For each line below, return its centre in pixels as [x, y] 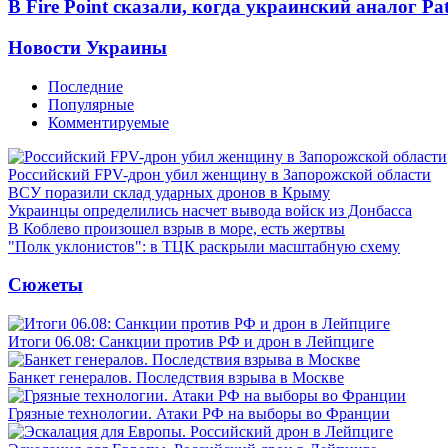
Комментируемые [108, 122]
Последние [85, 86]
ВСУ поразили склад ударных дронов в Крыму [169, 192]
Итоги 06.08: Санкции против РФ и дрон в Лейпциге [191, 341]
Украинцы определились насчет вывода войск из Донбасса [210, 210]
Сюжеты [45, 285]
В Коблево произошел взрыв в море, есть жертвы [176, 228]
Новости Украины [87, 47]
